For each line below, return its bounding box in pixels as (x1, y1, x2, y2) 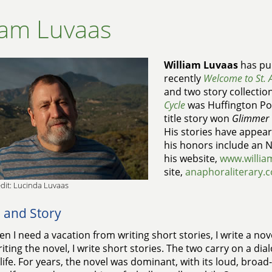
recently (163, 72, 203, 85)
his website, (163, 152, 220, 165)
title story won (163, 112, 232, 125)
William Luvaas (163, 58, 238, 72)
